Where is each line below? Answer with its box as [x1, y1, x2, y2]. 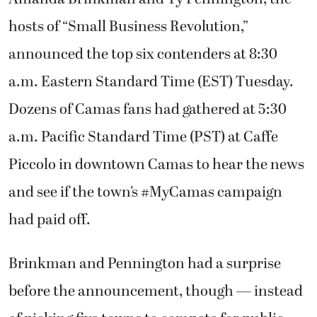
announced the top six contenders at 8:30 [8, 43, 277, 67]
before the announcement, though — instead [8, 279, 303, 303]
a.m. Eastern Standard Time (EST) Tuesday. [8, 71, 294, 94]
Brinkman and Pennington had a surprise [8, 252, 281, 275]
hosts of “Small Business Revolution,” [8, 16, 248, 39]
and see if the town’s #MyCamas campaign [8, 181, 282, 204]
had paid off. [8, 209, 91, 232]
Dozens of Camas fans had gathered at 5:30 [8, 98, 287, 122]
